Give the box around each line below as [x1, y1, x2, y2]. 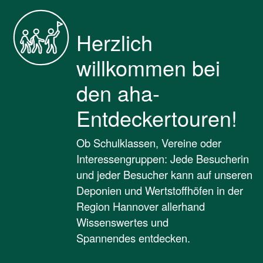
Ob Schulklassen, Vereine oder [76, 134, 221, 150]
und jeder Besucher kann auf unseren [76, 166, 252, 182]
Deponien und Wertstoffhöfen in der [76, 182, 243, 198]
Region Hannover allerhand [76, 198, 205, 214]
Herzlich [76, 26, 153, 57]
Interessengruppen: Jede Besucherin [76, 150, 249, 166]
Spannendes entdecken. [76, 230, 193, 245]
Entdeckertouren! [76, 102, 237, 133]
